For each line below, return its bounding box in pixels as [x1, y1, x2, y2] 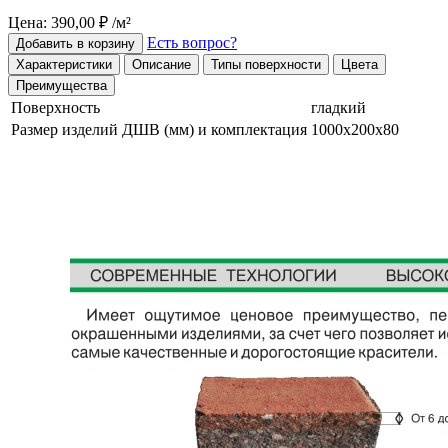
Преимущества [16, 77, 107, 93]
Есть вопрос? [147, 33, 237, 51]
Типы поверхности [211, 56, 321, 72]
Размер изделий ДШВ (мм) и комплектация [11, 120, 307, 138]
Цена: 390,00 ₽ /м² [8, 13, 131, 31]
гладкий [311, 98, 366, 116]
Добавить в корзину [16, 35, 135, 51]
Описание [132, 56, 191, 72]
